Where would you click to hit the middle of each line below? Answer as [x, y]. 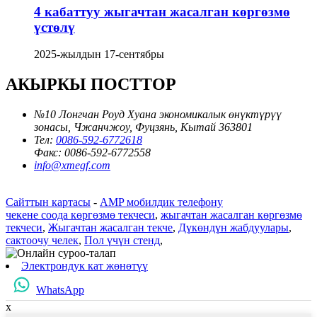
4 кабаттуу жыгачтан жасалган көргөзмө [162, 11]
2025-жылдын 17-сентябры [99, 54]
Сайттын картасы [48, 202]
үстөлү [54, 27]
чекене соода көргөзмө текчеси [80, 215]
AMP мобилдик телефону [161, 202]
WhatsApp [60, 290]
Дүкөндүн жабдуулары [234, 228]
